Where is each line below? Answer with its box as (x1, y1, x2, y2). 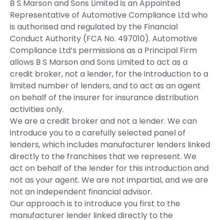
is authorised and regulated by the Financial (10, 21, 178, 33)
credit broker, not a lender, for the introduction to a (10, 68, 208, 80)
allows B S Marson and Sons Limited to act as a (10, 56, 188, 68)
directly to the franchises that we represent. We (10, 151, 196, 163)
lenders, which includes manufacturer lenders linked (10, 139, 210, 151)
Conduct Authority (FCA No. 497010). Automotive (10, 33, 197, 45)
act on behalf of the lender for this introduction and (10, 163, 209, 174)
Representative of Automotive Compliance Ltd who (10, 9, 208, 21)
